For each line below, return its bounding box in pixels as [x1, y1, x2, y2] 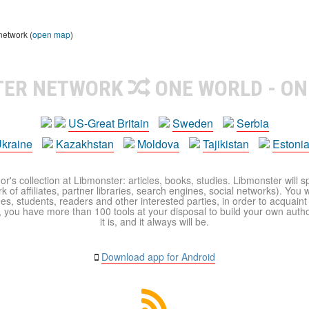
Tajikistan [203, 136, 249, 152]
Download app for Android [101, 250, 215, 263]
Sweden [172, 115, 213, 131]
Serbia [236, 115, 269, 131]
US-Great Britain [68, 115, 149, 131]
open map [32, 28, 70, 40]
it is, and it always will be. [100, 215, 209, 228]
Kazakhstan [56, 136, 114, 152]
